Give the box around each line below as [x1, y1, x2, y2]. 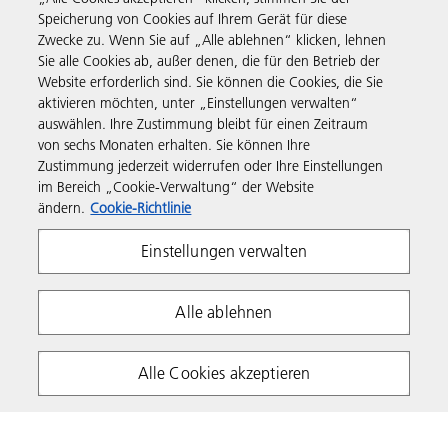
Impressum [17, 315, 92, 331]
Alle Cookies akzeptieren [137, 363, 311, 383]
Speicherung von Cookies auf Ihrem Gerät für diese [38, 10, 348, 28]
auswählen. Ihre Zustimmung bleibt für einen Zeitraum [38, 115, 369, 133]
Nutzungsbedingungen [176, 341, 338, 357]
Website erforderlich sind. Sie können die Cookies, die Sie [38, 73, 384, 91]
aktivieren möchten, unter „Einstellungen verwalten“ [38, 94, 359, 112]
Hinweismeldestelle [17, 367, 155, 383]
